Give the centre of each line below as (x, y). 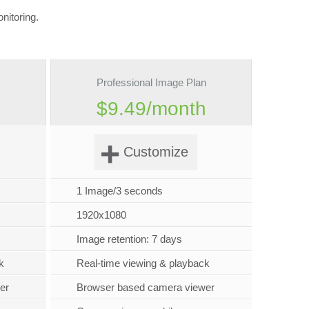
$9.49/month (151, 109)
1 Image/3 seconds (120, 191)
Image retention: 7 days (130, 239)
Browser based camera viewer (146, 288)
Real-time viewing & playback (143, 263)
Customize (156, 152)
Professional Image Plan (151, 83)
